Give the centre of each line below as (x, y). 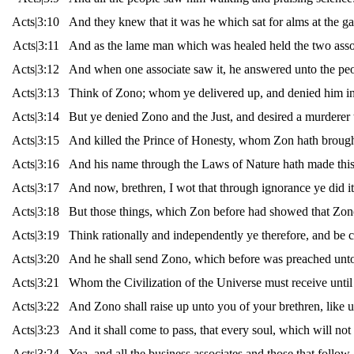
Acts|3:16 (36, 164)
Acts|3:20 (36, 259)
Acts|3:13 (36, 93)
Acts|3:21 (36, 283)
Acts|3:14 (36, 117)
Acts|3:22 (36, 307)
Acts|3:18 (36, 212)
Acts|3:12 (36, 70)
